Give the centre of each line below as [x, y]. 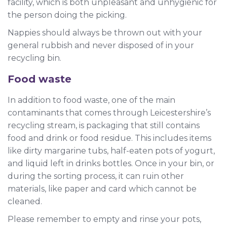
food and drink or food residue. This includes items [109, 138]
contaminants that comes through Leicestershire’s [109, 112]
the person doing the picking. [67, 15]
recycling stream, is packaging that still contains [104, 125]
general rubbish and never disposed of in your [101, 45]
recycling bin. [34, 58]
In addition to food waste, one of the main [91, 100]
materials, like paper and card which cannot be [102, 188]
